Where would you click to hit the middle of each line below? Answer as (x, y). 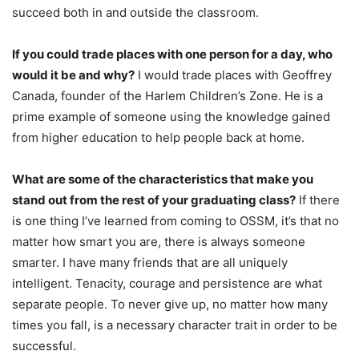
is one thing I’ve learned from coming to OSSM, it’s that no (175, 220)
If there (318, 200)
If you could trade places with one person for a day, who (172, 54)
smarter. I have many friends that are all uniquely (150, 262)
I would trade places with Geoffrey (233, 75)
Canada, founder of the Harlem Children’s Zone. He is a (167, 95)
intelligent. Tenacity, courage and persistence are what (167, 283)
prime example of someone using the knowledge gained (171, 116)
